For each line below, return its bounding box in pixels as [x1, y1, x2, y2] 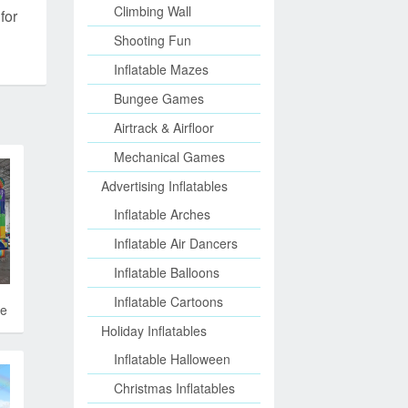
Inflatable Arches [114, 205, 210, 223]
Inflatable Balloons [114, 263, 219, 281]
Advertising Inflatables [101, 177, 228, 195]
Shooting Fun [114, 31, 191, 49]
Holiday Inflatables [101, 321, 207, 340]
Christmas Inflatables [114, 379, 235, 397]
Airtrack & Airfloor [114, 118, 214, 137]
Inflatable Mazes [114, 60, 209, 78]
